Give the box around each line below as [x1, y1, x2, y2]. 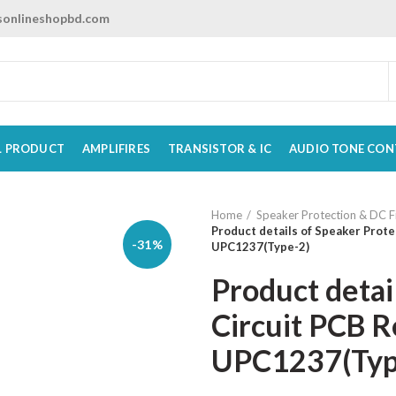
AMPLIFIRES [82, 141, 151, 156]
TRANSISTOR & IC [168, 141, 272, 156]
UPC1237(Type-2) [211, 240, 309, 254]
